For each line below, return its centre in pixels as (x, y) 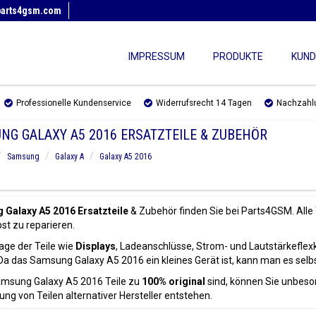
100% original (173, 281)
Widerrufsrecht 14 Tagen (204, 103)
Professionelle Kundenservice (74, 103)
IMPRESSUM (157, 56)
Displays (95, 246)
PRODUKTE (238, 56)
